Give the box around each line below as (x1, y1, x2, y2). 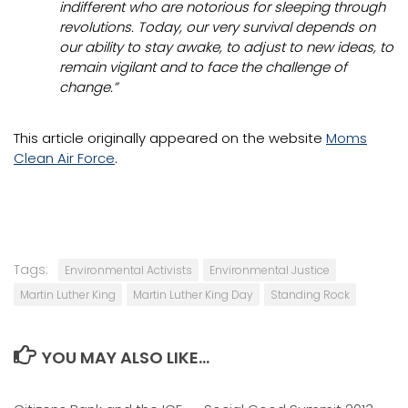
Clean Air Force (14, 148, 115, 168)
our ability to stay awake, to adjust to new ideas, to (59, 37, 393, 56)
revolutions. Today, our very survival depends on (59, 17, 375, 36)
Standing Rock (270, 287, 350, 302)
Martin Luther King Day (133, 287, 253, 302)
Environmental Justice (209, 262, 330, 278)
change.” (59, 77, 117, 97)
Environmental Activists (65, 262, 192, 278)
